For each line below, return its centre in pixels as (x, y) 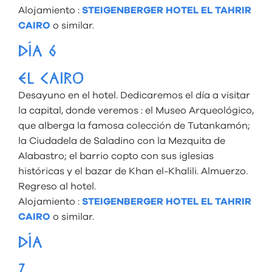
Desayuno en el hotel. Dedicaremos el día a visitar (134, 95)
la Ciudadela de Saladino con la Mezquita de (122, 141)
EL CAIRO (52, 80)
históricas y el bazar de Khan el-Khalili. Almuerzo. (133, 171)
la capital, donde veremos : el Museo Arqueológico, (136, 110)
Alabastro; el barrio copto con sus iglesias (116, 156)
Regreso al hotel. (57, 186)
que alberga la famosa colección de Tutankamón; (134, 125)
